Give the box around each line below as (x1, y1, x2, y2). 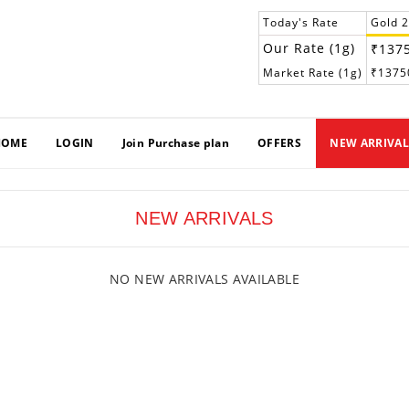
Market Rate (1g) (263, 65, 362, 80)
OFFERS (257, 135, 302, 151)
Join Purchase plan (121, 135, 230, 151)
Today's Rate (263, 15, 339, 30)
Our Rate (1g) (263, 39, 355, 57)
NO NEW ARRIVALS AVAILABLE (110, 269, 299, 288)
